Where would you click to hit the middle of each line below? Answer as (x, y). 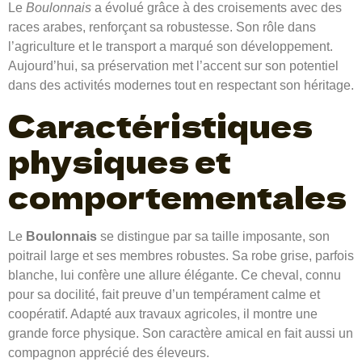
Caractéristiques (160, 125)
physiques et (120, 160)
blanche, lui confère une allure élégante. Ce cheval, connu (175, 275)
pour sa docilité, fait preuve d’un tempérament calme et (164, 294)
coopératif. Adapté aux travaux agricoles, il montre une (163, 314)
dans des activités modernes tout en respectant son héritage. (181, 86)
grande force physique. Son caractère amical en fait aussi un (181, 333)
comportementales (177, 196)
